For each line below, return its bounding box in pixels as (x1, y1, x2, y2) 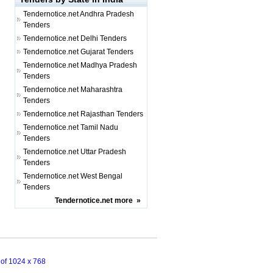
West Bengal (80, 172, 122, 180)
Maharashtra (80, 85, 122, 94)
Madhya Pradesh (80, 61, 137, 69)
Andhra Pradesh (80, 10, 134, 18)
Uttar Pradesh (80, 147, 126, 156)
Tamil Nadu (80, 123, 118, 132)
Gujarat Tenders (80, 48, 133, 56)
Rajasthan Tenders (80, 110, 143, 118)
